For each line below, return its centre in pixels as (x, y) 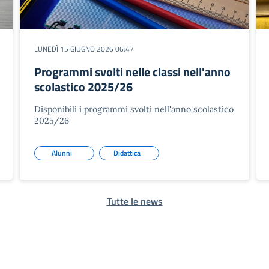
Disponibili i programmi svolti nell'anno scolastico (134, 109)
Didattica (127, 153)
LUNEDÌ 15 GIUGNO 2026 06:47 (84, 49)
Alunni (62, 153)
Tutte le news (134, 201)
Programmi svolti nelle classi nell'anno (133, 72)
